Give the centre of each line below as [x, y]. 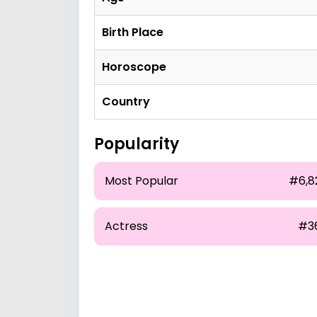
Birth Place [133, 32]
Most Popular [142, 181]
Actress [126, 226]
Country [126, 102]
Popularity [137, 144]
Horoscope [134, 67]
